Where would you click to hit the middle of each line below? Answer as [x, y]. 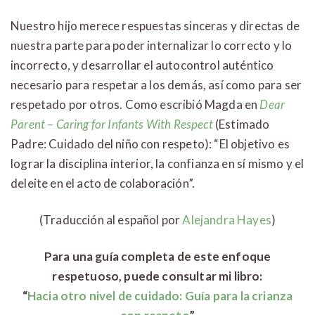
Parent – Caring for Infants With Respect [112, 124]
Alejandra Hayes [227, 220]
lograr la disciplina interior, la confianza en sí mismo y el [157, 164]
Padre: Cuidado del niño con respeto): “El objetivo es [150, 144]
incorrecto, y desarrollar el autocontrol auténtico [142, 65]
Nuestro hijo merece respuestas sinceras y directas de [155, 26]
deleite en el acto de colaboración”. [103, 184]
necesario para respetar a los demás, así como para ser [156, 85]
